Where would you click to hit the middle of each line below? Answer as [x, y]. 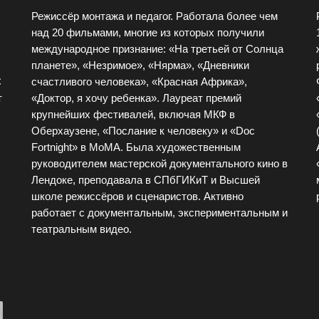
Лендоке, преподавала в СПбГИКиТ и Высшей [146, 180]
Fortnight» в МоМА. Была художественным [136, 147]
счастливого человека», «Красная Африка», [139, 82]
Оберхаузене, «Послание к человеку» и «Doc [143, 131]
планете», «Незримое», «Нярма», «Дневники [140, 65]
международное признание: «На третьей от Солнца [157, 49]
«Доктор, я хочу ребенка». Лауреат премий [136, 98]
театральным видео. [82, 229]
